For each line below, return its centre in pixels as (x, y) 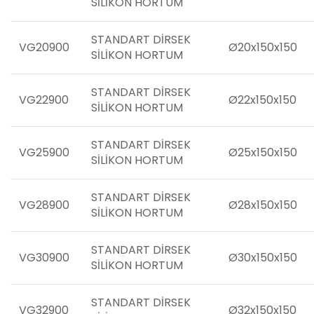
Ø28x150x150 (263, 205)
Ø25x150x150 (263, 152)
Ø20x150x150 (263, 47)
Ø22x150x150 (262, 100)
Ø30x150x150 (263, 258)
